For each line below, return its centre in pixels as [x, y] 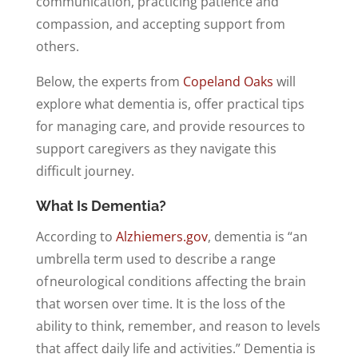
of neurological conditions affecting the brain [171, 281]
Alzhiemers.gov [161, 236]
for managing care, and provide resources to [170, 126]
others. [57, 46]
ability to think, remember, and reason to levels [178, 326]
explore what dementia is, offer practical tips [170, 103]
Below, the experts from [109, 81]
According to [76, 236]
